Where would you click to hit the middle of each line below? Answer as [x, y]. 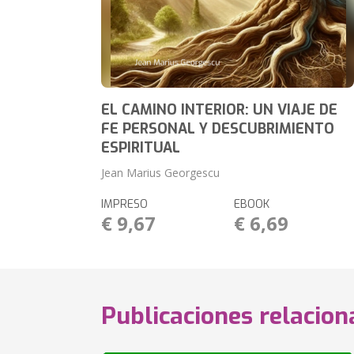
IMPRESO [125, 204]
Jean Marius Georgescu [161, 173]
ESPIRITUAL [141, 148]
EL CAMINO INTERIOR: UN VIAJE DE [220, 110]
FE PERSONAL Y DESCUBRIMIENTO [218, 129]
